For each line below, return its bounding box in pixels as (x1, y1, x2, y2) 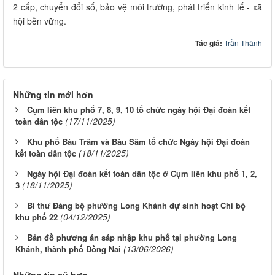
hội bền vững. (13, 15, 66, 28)
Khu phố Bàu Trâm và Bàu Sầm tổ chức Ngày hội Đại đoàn (27, 136, 250, 148)
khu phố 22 (15, 211, 58, 223)
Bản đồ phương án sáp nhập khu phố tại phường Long (27, 231, 237, 244)
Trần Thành (224, 37, 262, 48)
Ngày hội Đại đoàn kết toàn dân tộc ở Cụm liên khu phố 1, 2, (27, 168, 257, 180)
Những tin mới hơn (13, 88, 93, 101)
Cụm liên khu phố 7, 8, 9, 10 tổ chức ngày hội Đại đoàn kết (27, 104, 250, 116)
